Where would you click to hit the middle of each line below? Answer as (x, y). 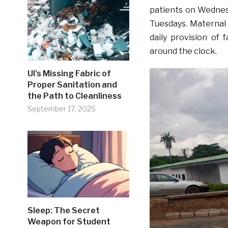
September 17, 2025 (61, 109)
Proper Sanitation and (72, 85)
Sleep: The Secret (63, 210)
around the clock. (183, 51)
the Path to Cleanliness (75, 96)
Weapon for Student (69, 222)
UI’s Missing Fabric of (69, 74)
